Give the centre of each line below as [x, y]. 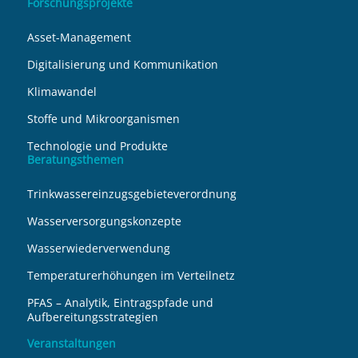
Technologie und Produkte [97, 146]
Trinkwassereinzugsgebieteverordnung [131, 194]
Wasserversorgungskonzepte [104, 221]
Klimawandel [62, 92]
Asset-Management [79, 38]
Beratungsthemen [75, 160]
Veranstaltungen [71, 344]
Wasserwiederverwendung [98, 249]
